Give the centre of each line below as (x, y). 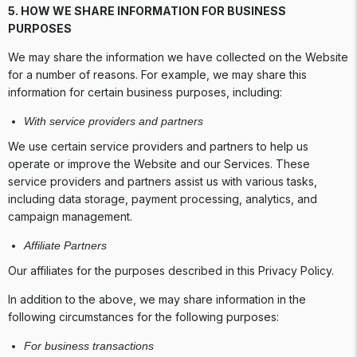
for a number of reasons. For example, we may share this (157, 75)
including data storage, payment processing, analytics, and (163, 199)
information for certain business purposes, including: (147, 92)
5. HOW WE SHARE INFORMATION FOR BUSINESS (147, 11)
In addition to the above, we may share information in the (157, 299)
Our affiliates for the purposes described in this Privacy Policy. (173, 271)
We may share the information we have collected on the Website (178, 57)
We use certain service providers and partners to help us (158, 146)
